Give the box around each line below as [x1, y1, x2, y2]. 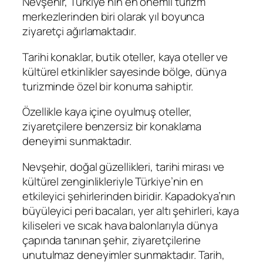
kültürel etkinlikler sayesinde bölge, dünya [22, 63, 227, 79]
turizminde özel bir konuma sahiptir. [22, 78, 194, 94]
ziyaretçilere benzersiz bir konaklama [22, 119, 202, 134]
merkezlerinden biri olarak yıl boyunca [22, 9, 205, 25]
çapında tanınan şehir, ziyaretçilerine [22, 232, 201, 248]
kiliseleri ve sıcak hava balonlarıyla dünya [22, 217, 218, 233]
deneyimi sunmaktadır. [22, 133, 131, 149]
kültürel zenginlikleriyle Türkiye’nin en [22, 173, 203, 189]
